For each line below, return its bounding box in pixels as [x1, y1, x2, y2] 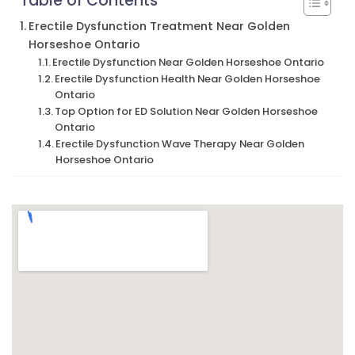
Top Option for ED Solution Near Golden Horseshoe [55, 104, 319, 120]
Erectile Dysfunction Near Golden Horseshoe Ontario [52, 55, 325, 71]
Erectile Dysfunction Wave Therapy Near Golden [55, 136, 305, 152]
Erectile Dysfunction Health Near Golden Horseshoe [55, 71, 321, 87]
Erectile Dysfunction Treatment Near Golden [28, 18, 290, 35]
